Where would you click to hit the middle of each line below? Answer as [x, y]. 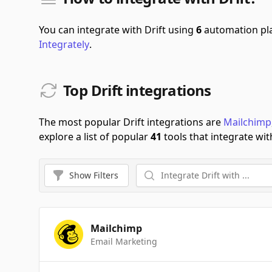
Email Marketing [124, 241]
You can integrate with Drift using [117, 30]
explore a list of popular [95, 137]
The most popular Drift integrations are [131, 122]
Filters [106, 175]
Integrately [64, 44]
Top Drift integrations [137, 90]
